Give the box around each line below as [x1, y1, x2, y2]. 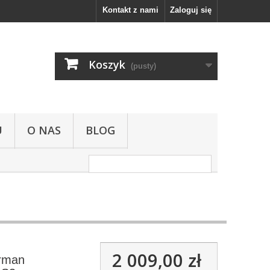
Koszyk [89, 57, 125, 72]
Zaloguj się [170, 5, 212, 14]
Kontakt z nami [102, 5, 159, 14]
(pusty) [131, 61, 156, 71]
